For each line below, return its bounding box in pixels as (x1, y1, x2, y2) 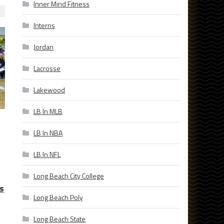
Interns (33, 20, 55, 31)
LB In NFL (33, 149, 61, 160)
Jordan (33, 41, 54, 52)
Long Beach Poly (33, 192, 83, 203)
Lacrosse (33, 63, 61, 74)
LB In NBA (33, 127, 63, 138)
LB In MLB (33, 106, 63, 117)
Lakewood (33, 84, 65, 95)
